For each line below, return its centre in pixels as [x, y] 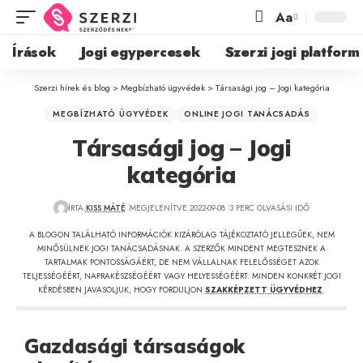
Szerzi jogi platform [292, 51]
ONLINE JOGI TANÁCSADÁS [247, 114]
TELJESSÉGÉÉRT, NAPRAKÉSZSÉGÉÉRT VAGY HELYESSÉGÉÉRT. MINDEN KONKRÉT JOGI [181, 275]
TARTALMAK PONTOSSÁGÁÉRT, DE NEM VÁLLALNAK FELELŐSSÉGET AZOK [181, 262]
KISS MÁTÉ [105, 207]
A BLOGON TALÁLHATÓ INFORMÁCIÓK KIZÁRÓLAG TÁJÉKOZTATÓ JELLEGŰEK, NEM [181, 234]
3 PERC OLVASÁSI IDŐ [269, 207]
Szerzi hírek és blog [72, 88]
